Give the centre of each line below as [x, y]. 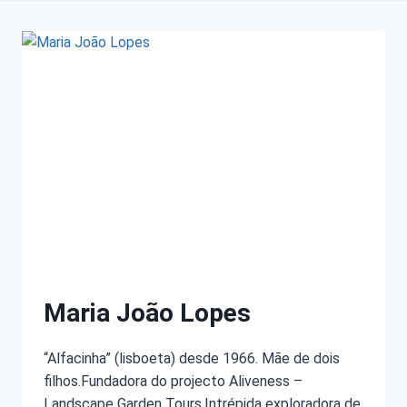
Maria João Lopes [147, 313]
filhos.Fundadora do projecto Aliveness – [173, 382]
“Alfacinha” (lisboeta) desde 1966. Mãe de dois [192, 359]
